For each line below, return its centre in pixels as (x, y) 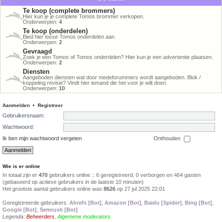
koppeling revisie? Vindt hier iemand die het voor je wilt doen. (95, 83)
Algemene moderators (84, 217)
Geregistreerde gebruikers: (36, 203)
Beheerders (40, 217)
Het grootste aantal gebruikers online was (53, 189)
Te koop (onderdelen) (55, 31)
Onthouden (168, 139)
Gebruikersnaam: (24, 115)
